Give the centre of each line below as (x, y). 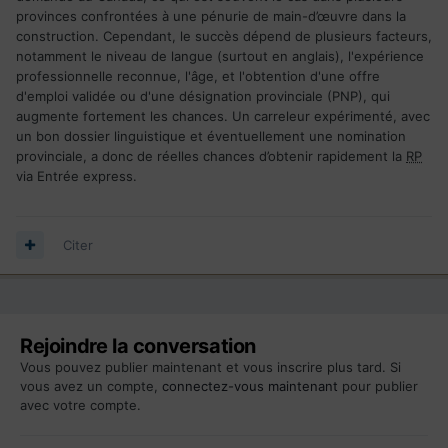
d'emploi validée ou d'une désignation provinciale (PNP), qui (203, 95)
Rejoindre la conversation (138, 345)
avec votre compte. (80, 404)
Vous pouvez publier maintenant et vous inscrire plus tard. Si (210, 366)
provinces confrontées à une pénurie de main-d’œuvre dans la (211, 15)
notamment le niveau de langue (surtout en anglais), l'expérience (220, 55)
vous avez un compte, (91, 385)
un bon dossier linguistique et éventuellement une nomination (211, 135)
